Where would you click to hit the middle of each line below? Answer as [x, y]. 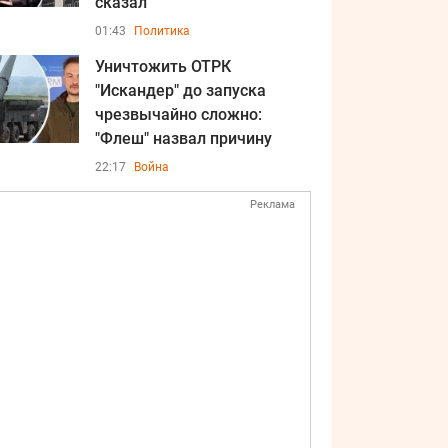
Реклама [272, 204]
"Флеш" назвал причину [183, 138]
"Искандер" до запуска [180, 90]
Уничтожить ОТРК [163, 66]
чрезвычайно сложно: [178, 114]
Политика [162, 31]
